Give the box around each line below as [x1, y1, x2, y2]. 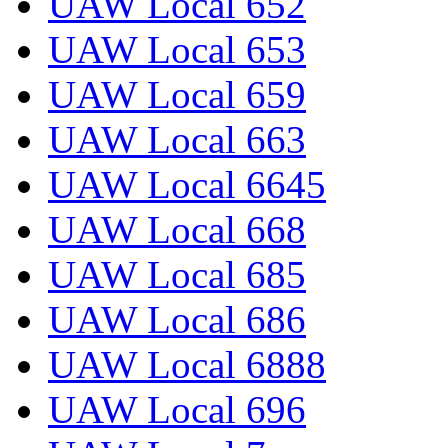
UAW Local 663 [48, 118, 306, 162]
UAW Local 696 [48, 388, 306, 432]
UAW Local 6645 [48, 163, 326, 207]
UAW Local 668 [48, 208, 306, 252]
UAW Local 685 [48, 253, 306, 297]
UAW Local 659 [48, 73, 306, 117]
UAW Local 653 [48, 28, 306, 72]
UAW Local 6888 [48, 343, 326, 387]
